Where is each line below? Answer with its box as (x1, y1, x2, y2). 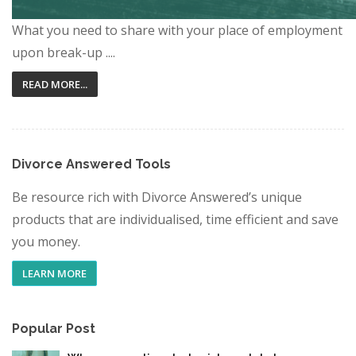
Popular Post (12, 321, 95, 336)
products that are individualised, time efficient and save (12, 211, 339, 228)
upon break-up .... (12, 44, 115, 61)
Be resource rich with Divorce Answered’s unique (12, 188, 302, 206)
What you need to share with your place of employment (12, 21, 342, 39)
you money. (12, 233, 80, 250)
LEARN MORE (22, 266, 87, 281)
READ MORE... (22, 77, 87, 91)
